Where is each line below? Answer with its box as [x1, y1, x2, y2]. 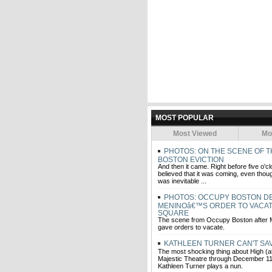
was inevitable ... [158, 177, 206, 185]
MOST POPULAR [155, 114, 214, 122]
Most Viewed [171, 129, 219, 138]
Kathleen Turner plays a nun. [158, 262, 243, 270]
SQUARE [158, 209, 189, 216]
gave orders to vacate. [158, 223, 225, 231]
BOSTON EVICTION [158, 155, 224, 163]
